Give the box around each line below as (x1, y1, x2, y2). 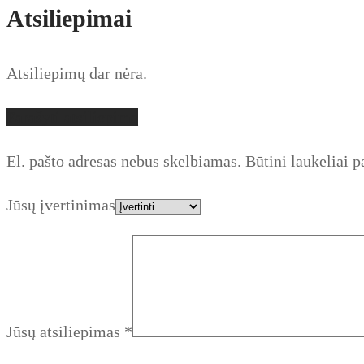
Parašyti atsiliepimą (6, 107, 138, 126)
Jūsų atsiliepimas (6, 322, 124, 340)
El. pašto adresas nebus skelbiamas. (6, 151, 241, 170)
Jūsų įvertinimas (6, 195, 115, 214)
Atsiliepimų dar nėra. (6, 63, 147, 82)
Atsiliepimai (6, 4, 132, 32)
